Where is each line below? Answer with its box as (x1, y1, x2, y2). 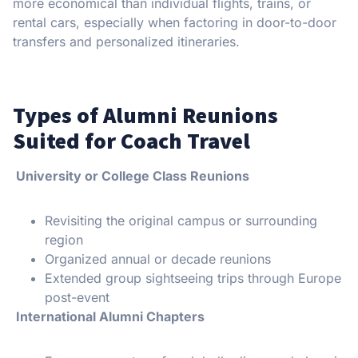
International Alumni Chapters (13, 308, 205, 325)
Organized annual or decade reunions (45, 251, 271, 268)
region (45, 232, 83, 249)
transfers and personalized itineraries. (13, 34, 240, 50)
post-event (45, 289, 109, 306)
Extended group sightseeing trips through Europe (45, 270, 341, 287)
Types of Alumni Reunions (13, 101, 278, 130)
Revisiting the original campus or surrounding (45, 213, 317, 229)
